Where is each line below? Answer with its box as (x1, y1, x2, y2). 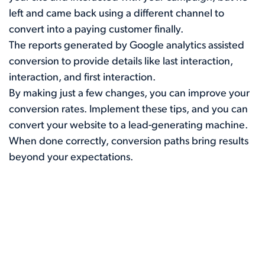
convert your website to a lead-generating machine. (9, 119, 248, 131)
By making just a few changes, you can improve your (9, 88, 250, 99)
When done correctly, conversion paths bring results (9, 135, 248, 147)
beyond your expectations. (9, 151, 133, 163)
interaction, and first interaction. (9, 72, 156, 83)
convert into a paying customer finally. (9, 24, 183, 35)
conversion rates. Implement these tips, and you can (9, 104, 248, 115)
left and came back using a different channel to (9, 8, 224, 20)
